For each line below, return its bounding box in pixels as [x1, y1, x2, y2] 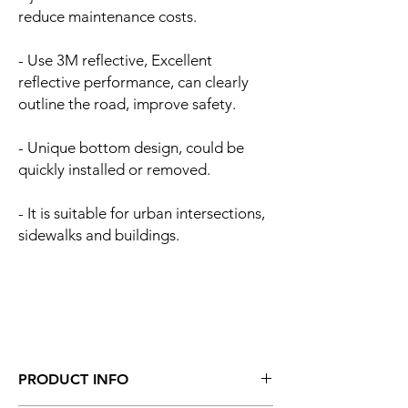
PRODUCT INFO [18, 371, 128, 388]
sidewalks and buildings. [18, 226, 179, 244]
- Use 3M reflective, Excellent [18, 51, 212, 69]
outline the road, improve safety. [18, 95, 236, 113]
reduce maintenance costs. [18, 7, 197, 25]
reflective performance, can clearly [18, 73, 249, 91]
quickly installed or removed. [18, 160, 210, 178]
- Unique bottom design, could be [18, 138, 244, 157]
